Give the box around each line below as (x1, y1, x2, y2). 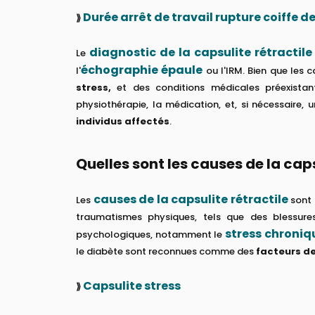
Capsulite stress (83, 277, 181, 294)
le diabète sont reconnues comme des (76, 244, 256, 258)
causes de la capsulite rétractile (93, 191, 288, 207)
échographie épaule (81, 61, 203, 78)
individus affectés (76, 114, 169, 128)
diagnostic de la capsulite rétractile (89, 44, 313, 60)
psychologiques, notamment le (76, 227, 225, 241)
